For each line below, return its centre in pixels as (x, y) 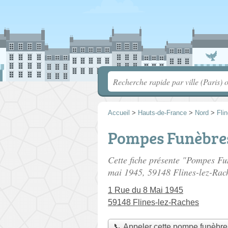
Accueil (119, 113)
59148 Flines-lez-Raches (153, 202)
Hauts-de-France (162, 113)
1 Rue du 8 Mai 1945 (146, 190)
